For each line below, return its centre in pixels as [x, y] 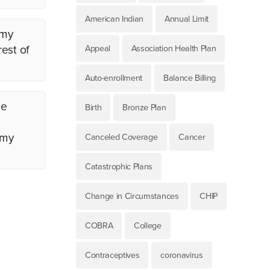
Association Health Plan [174, 49]
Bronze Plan [144, 108]
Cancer [192, 137]
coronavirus [182, 256]
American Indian [114, 19]
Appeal [98, 49]
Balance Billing [190, 78]
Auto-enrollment [114, 78]
